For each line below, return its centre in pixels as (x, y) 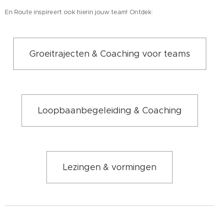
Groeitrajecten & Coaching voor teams (109, 54)
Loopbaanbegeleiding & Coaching (109, 110)
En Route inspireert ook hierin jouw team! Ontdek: (80, 12)
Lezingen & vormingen (109, 167)
